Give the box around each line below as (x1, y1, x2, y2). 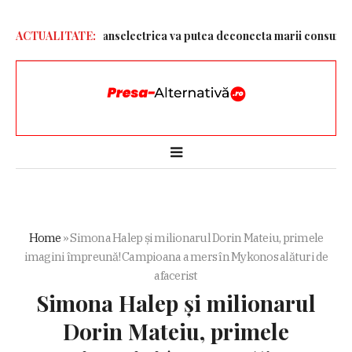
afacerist (154, 268, 198, 284)
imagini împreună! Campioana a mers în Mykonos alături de (24, 249, 328, 265)
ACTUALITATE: (16, 28, 96, 44)
